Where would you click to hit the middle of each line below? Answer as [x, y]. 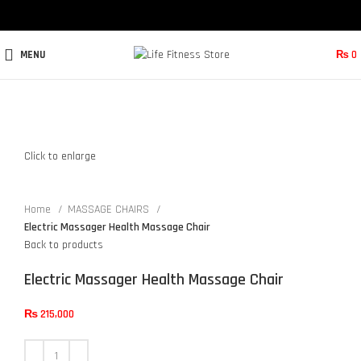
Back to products [64, 245]
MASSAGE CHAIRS [110, 210]
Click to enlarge [60, 157]
